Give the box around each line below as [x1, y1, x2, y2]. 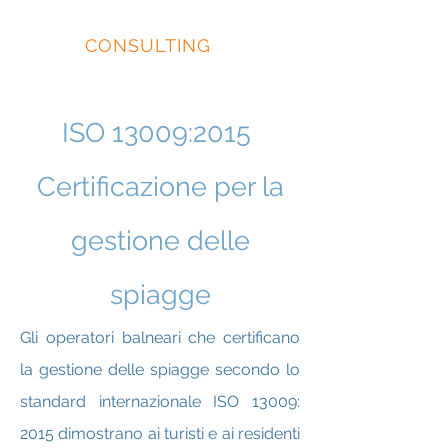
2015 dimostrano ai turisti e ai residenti [20, 424, 300, 443]
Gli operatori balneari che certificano [20, 328, 300, 347]
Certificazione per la [36, 171, 284, 202]
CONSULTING [84, 35, 212, 56]
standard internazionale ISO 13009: [20, 392, 300, 411]
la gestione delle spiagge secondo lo [20, 360, 300, 379]
